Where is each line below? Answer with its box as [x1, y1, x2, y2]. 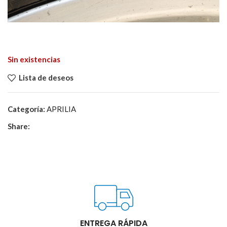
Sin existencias [8, 54, 60, 64]
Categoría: [8, 104, 45, 113]
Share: [8, 121, 30, 131]
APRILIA [47, 104, 76, 113]
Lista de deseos [18, 73, 73, 83]
